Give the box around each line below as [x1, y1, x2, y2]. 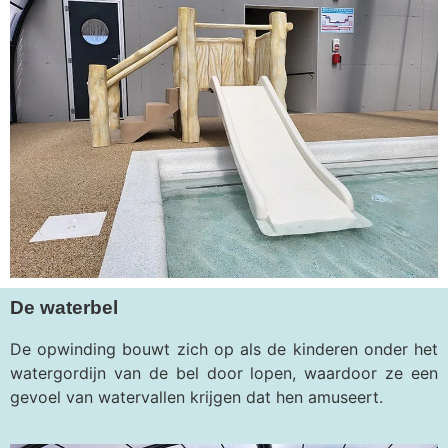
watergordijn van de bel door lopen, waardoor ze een [10, 363, 438, 384]
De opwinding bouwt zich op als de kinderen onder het [10, 339, 438, 360]
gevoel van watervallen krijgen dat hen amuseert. [10, 387, 383, 408]
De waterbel [10, 297, 118, 319]
